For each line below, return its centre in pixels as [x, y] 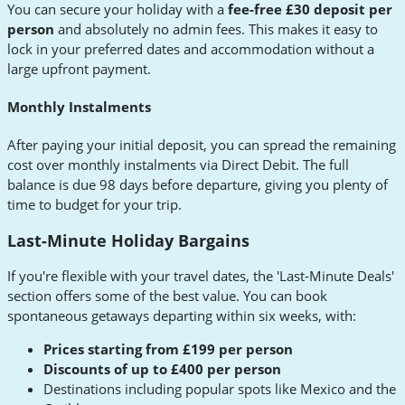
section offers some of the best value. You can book [167, 296]
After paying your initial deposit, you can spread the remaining [202, 145]
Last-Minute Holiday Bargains [128, 240]
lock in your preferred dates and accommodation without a [191, 49]
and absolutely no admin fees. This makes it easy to [216, 29]
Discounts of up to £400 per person [162, 369]
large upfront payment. [79, 69]
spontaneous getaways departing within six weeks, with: [182, 316]
